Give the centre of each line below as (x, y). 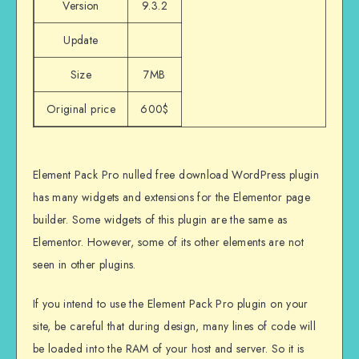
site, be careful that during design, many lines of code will (175, 326)
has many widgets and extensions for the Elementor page (171, 198)
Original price (81, 109)
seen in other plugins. (85, 265)
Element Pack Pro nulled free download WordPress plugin (176, 175)
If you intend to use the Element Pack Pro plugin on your (171, 303)
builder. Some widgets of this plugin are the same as (160, 220)
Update (81, 40)
